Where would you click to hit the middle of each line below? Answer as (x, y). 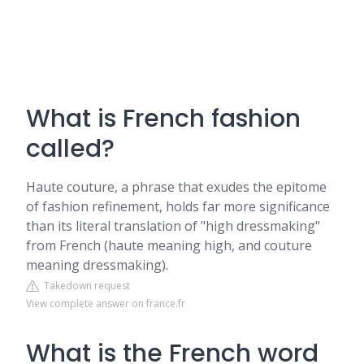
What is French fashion (163, 119)
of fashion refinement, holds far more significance (178, 206)
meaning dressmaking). (97, 265)
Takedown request (84, 286)
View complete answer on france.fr (106, 303)
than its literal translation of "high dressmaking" (173, 226)
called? (70, 149)
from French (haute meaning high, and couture (169, 245)
